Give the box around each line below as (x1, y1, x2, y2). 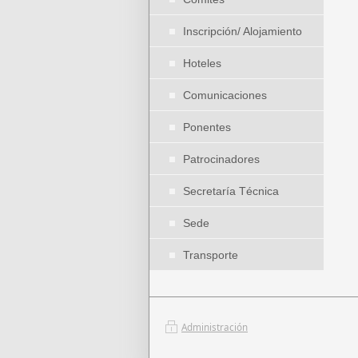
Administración (181, 320, 248, 333)
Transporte (183, 249, 238, 261)
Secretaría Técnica (183, 185, 279, 197)
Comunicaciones (183, 89, 267, 101)
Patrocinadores (183, 153, 260, 165)
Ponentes (183, 121, 231, 133)
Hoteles (183, 57, 221, 70)
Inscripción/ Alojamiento (183, 25, 302, 38)
